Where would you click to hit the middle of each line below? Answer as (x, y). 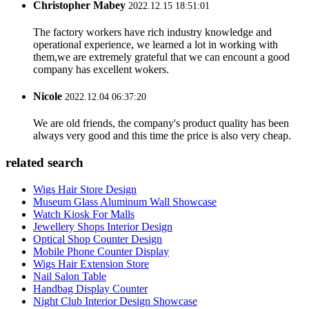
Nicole (48, 97)
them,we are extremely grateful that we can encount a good (161, 57)
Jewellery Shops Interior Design (103, 226)
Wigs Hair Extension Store (91, 263)
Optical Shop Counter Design (98, 239)
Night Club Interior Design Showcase (115, 301)
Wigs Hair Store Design (85, 189)
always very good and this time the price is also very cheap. (162, 136)
